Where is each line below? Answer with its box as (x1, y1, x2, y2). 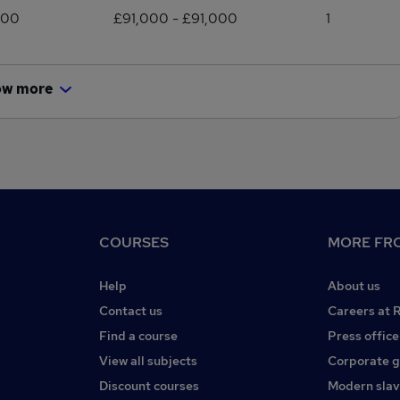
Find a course (99, 328, 178, 344)
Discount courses (99, 378, 199, 394)
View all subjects (99, 353, 197, 369)
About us (328, 278, 380, 294)
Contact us (99, 303, 162, 319)
